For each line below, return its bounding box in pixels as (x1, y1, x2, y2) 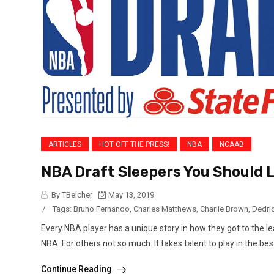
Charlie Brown (200, 204, 248, 213)
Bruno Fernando (73, 204, 130, 213)
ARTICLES (48, 139, 81, 149)
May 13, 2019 (106, 190, 154, 199)
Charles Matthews (133, 204, 196, 213)
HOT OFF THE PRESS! (99, 139, 169, 149)
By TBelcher (50, 190, 92, 199)
